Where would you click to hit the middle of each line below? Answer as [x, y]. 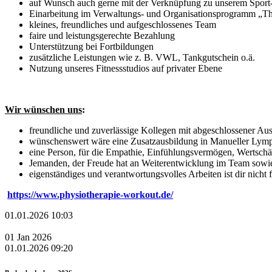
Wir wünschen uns [43, 109]
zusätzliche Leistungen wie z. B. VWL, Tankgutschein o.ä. [142, 57]
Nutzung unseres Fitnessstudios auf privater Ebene [126, 68]
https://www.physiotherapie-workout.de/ [90, 194]
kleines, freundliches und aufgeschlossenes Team [123, 24]
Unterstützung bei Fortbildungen [91, 46]
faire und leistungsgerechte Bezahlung [102, 35]
